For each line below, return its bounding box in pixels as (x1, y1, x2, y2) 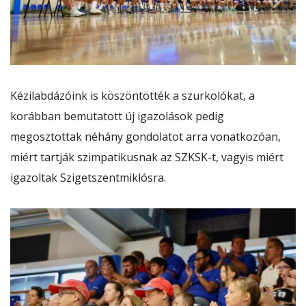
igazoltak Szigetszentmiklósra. (10, 170, 166, 186)
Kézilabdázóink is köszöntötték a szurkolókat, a (10, 88, 255, 104)
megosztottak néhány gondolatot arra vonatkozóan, (10, 129, 281, 145)
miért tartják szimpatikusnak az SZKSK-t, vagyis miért (10, 150, 283, 165)
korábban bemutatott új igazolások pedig (10, 109, 224, 124)
